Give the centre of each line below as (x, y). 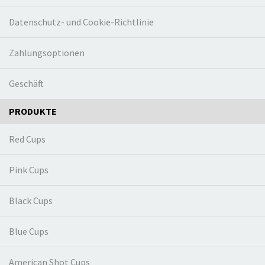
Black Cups (31, 201)
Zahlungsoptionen (47, 53)
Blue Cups (29, 231)
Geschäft (26, 83)
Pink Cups (29, 170)
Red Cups (27, 139)
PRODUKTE (33, 111)
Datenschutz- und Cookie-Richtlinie (81, 22)
